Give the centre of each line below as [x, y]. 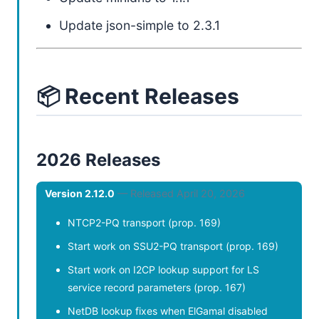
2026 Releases [98, 160]
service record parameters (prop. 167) [157, 287]
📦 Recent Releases [138, 96]
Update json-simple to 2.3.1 [140, 25]
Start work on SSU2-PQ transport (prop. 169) [173, 246]
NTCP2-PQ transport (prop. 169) [144, 223]
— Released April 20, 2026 [181, 193]
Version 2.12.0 [80, 193]
